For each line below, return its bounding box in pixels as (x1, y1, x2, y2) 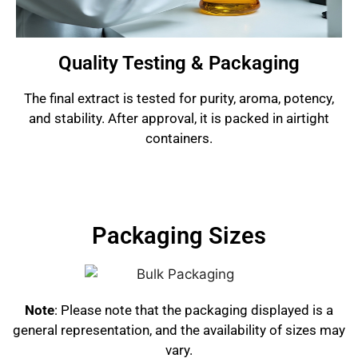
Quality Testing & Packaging (58, 51, 300, 74)
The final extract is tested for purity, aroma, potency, (24, 89, 334, 106)
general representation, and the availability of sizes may (13, 322, 345, 339)
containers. (145, 129, 213, 146)
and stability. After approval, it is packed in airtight (29, 109, 329, 126)
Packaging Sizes (92, 222, 266, 250)
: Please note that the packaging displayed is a (54, 302, 333, 319)
